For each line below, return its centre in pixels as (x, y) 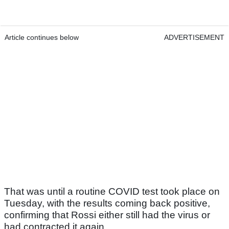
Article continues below (42, 38)
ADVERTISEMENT (194, 38)
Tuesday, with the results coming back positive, (107, 203)
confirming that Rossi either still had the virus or (107, 215)
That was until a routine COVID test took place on (112, 192)
